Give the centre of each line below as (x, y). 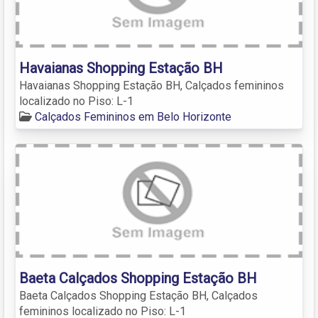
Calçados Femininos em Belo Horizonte (133, 116)
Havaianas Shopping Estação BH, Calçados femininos (152, 85)
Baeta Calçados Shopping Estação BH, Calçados (138, 295)
